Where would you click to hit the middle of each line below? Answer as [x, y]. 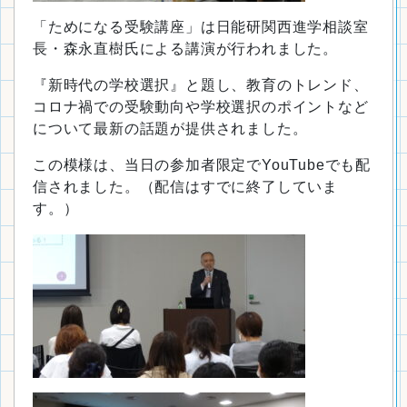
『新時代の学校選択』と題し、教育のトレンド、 [201, 85]
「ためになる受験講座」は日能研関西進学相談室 [201, 27]
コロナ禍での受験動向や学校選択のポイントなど [201, 107]
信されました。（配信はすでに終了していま [185, 187]
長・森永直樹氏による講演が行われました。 [185, 49]
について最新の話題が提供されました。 [170, 129]
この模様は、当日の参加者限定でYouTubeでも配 [202, 165]
